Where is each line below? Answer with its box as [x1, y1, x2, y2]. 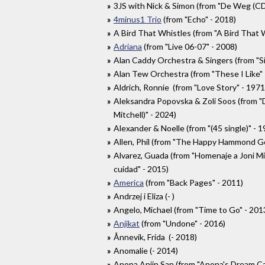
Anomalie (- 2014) [114, 245, 178, 256]
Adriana [114, 41, 142, 52]
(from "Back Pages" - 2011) [144, 177, 243, 188]
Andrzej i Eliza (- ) [114, 191, 174, 202]
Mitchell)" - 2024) [114, 109, 176, 120]
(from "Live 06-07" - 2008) [142, 41, 237, 52]
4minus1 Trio [114, 14, 161, 25]
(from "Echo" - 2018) [161, 14, 236, 25]
